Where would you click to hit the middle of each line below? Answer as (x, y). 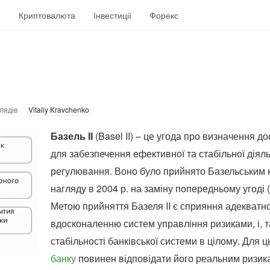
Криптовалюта (47, 15)
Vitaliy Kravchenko (59, 109)
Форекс (164, 15)
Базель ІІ (72, 136)
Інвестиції (112, 15)
